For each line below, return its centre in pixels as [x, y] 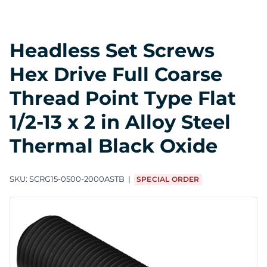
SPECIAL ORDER [168, 179]
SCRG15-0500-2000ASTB [77, 179]
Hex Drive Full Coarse [116, 74]
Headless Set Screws [112, 50]
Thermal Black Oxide [114, 145]
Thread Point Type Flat [123, 98]
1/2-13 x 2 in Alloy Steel [120, 122]
